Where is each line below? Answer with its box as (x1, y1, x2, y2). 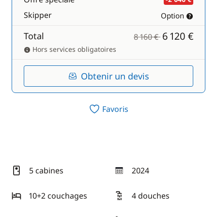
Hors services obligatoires (31, 45, 116, 54)
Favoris (102, 104, 128, 114)
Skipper (24, 10, 52, 20)
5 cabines (29, 165, 63, 176)
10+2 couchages (29, 190, 87, 201)
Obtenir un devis (80, 70, 149, 82)
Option (161, 11, 184, 20)
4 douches (132, 190, 170, 201)
